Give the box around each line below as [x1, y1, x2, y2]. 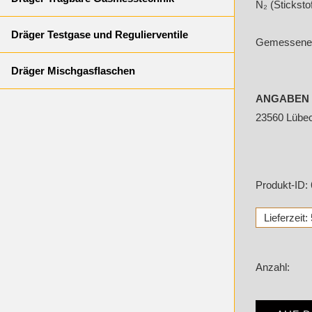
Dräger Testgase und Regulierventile [11, 29, 188, 40]
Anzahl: [256, 261, 290, 273]
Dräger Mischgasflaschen [11, 65, 135, 77]
